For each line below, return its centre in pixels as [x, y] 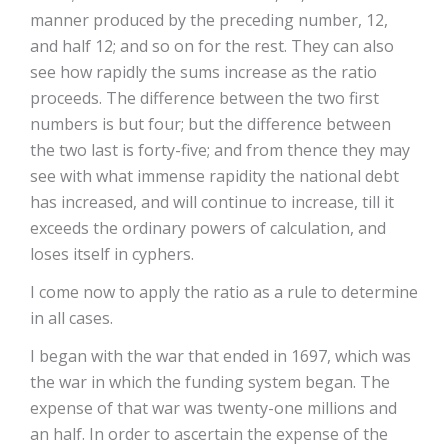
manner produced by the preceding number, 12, [209, 20]
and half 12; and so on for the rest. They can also [212, 46]
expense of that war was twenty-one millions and [213, 408]
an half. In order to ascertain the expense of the [209, 434]
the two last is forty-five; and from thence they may [220, 150]
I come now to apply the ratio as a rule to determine [224, 292]
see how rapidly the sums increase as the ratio [203, 72]
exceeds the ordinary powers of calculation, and [208, 228]
